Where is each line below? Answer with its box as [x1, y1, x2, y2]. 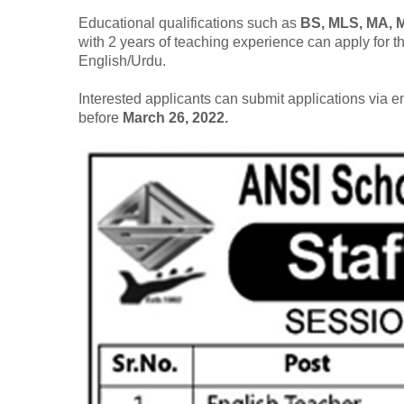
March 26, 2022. [123, 110, 228, 126]
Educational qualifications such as [78, 15, 300, 32]
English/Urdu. [78, 53, 166, 69]
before [78, 110, 123, 126]
